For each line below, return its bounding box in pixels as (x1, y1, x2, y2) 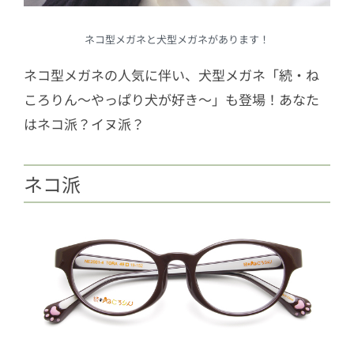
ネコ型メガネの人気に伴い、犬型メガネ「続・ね (24, 65, 319, 85)
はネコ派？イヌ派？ (24, 114, 145, 134)
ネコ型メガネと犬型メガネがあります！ (85, 32, 269, 47)
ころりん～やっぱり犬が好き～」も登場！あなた (24, 89, 319, 110)
